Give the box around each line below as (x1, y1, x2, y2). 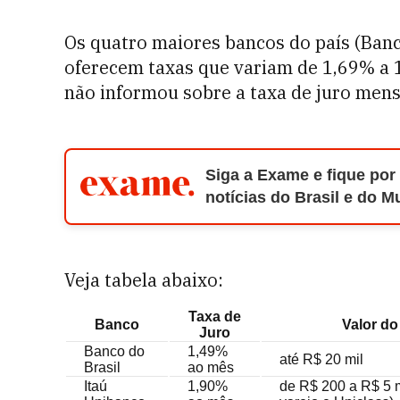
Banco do (84, 344, 145, 359)
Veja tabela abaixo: (64, 268, 228, 292)
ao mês (187, 360, 234, 375)
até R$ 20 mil (279, 352, 363, 367)
